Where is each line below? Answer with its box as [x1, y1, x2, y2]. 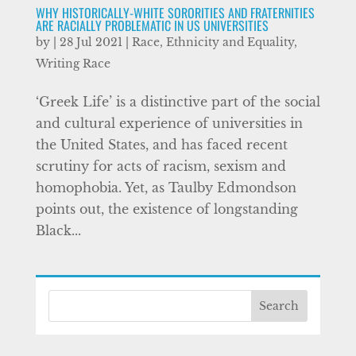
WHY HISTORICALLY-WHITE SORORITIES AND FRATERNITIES [35, 3, 315, 22]
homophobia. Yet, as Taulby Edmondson [35, 180, 296, 195]
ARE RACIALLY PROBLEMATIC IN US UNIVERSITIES [35, 16, 269, 35]
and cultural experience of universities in [35, 115, 303, 131]
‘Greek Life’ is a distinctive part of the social [35, 94, 320, 110]
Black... [35, 222, 81, 238]
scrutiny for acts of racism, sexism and [35, 158, 286, 174]
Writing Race [35, 56, 110, 71]
